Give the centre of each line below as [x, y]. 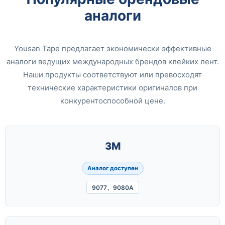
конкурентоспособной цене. [113, 101]
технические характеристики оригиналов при [113, 88]
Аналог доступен [113, 168]
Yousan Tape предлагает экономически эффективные [113, 49]
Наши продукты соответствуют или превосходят [113, 75]
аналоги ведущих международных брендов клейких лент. [113, 62]
